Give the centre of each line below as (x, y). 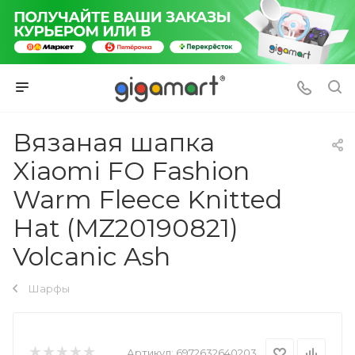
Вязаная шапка (114, 142)
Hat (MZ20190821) (126, 227)
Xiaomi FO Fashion (131, 170)
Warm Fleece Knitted (147, 199)
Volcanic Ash (92, 256)
